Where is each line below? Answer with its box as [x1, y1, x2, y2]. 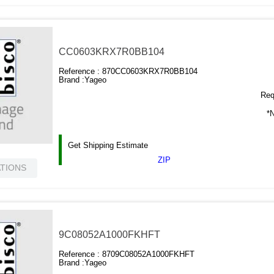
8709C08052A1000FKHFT [102, 250, 195, 259]
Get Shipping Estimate [68, 141, 149, 150]
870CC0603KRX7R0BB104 [102, 67, 198, 76]
